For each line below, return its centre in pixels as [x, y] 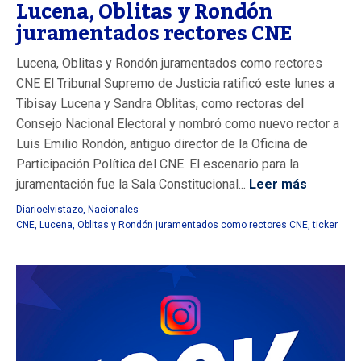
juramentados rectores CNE [154, 34]
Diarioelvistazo [50, 210]
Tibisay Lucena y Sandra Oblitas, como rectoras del [160, 104]
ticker [325, 225]
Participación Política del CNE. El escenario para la [158, 164]
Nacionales [113, 210]
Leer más [276, 184]
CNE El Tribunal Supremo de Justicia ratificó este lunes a [175, 83]
